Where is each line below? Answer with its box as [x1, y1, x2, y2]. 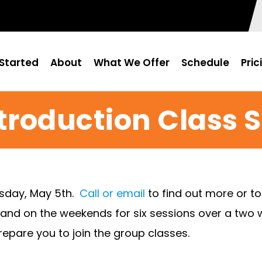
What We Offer [94, 56, 170, 70]
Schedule [181, 56, 229, 70]
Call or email [80, 186, 148, 201]
